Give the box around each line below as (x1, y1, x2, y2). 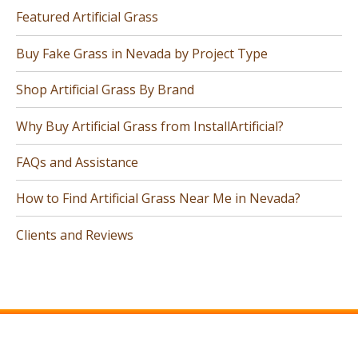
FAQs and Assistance (16, 153, 138, 171)
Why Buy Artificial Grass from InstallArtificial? (16, 117, 284, 135)
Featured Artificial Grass (16, 8, 158, 26)
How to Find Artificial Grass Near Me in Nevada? (16, 189, 300, 208)
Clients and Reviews (16, 225, 133, 244)
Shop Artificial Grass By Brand (16, 81, 194, 99)
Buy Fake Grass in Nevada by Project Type (16, 44, 268, 62)
